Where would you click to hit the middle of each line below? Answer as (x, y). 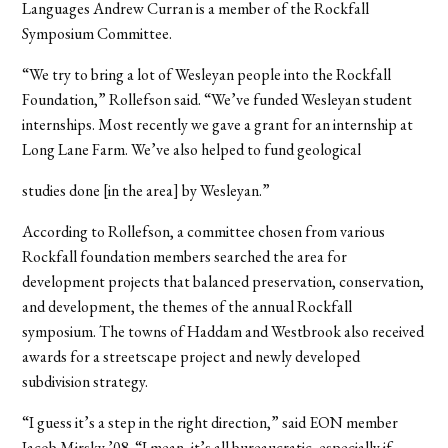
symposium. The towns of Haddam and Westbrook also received (223, 331)
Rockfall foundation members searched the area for (185, 256)
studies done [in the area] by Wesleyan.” (146, 190)
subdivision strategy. (85, 381)
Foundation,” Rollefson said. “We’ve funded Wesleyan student (217, 99)
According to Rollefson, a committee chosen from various (204, 231)
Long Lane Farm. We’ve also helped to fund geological (192, 149)
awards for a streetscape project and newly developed (191, 356)
